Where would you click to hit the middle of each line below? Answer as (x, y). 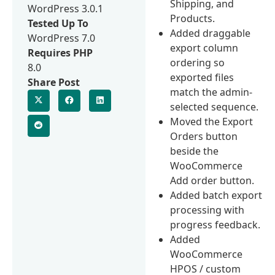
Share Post (54, 82)
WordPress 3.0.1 (65, 8)
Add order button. (212, 180)
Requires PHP (60, 52)
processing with (207, 210)
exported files (202, 77)
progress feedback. (215, 224)
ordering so (198, 62)
